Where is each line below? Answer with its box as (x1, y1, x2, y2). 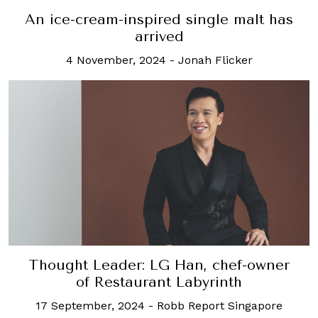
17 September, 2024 (35, 298, 145, 312)
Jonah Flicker (177, 53, 253, 67)
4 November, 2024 (65, 53, 166, 67)
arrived (134, 28, 184, 45)
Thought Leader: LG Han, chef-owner (28, 256, 290, 273)
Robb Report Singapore (157, 298, 283, 312)
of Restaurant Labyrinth (76, 273, 242, 290)
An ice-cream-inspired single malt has (25, 11, 293, 28)
